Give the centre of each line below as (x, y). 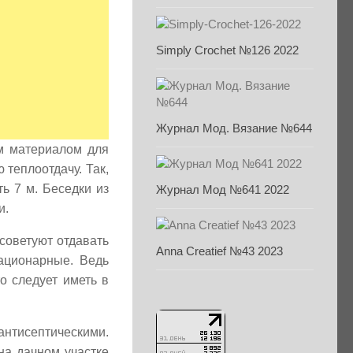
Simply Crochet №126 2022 (227, 50)
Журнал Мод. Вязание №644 (234, 128)
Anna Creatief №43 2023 (219, 251)
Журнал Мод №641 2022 (223, 190)
